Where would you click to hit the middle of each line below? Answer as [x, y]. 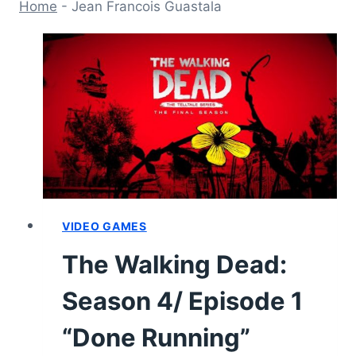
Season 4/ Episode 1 [182, 300]
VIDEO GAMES [104, 226]
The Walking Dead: [174, 264]
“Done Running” [156, 337]
